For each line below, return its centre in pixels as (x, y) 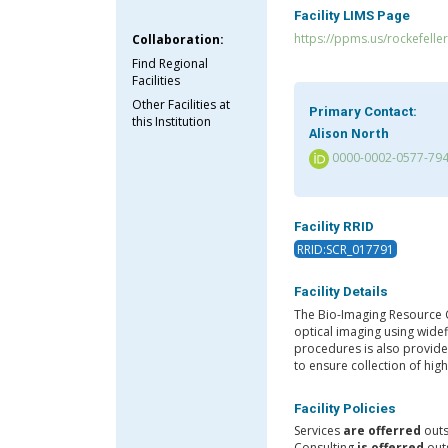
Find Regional (170, 63)
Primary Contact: (362, 111)
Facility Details (340, 292)
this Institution (172, 121)
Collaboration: (178, 39)
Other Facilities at (181, 104)
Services (318, 431)
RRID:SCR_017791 (345, 249)
